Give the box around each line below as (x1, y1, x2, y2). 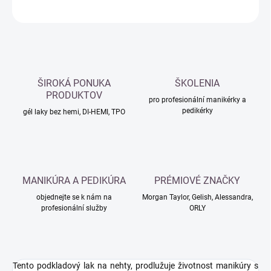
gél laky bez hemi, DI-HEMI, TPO (22, 108, 125, 117)
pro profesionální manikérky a (148, 96, 246, 105)
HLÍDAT (234, 4, 259, 13)
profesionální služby (41, 204, 107, 213)
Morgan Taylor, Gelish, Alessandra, (142, 193, 253, 202)
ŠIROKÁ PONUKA (37, 77, 111, 90)
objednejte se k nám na (36, 193, 112, 202)
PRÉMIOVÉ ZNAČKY (154, 175, 240, 187)
